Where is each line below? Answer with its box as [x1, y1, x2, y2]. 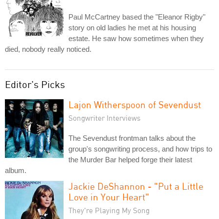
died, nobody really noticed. [5, 45, 91, 53]
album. [5, 166, 26, 175]
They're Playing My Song [68, 206, 150, 215]
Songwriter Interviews [68, 113, 141, 122]
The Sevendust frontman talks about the [68, 134, 196, 142]
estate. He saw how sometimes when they [68, 34, 204, 43]
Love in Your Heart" [68, 191, 149, 202]
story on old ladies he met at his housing [68, 23, 196, 32]
